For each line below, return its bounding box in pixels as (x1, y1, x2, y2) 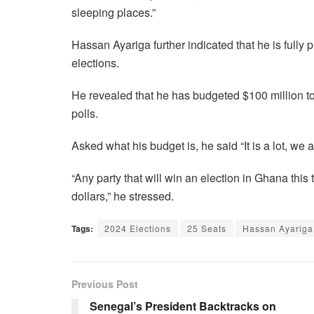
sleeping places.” (71, 4, 156, 20)
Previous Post (71, 276, 138, 291)
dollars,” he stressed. (71, 187, 174, 204)
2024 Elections (104, 221, 171, 234)
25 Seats (187, 221, 226, 234)
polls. (71, 104, 98, 121)
